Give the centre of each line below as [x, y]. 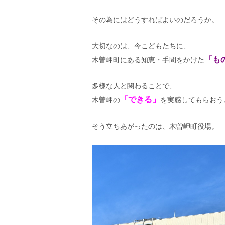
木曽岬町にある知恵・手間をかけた [148, 59]
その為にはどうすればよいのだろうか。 [155, 19]
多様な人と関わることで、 [134, 85]
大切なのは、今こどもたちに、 [141, 45]
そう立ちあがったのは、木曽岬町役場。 [155, 125]
